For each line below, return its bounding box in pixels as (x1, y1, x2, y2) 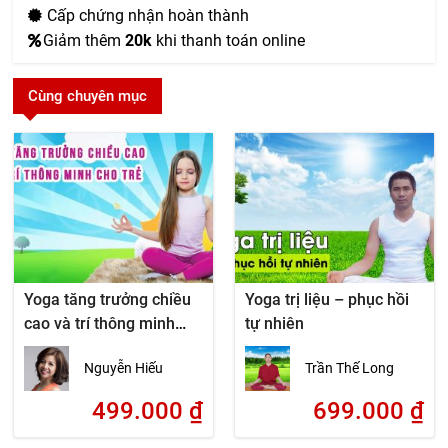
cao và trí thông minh (24, 314, 176, 333)
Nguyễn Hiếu (84, 360, 164, 376)
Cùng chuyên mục (28, 87, 148, 105)
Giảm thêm (43, 31, 126, 50)
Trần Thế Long (304, 360, 394, 376)
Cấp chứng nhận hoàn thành (43, 6, 250, 25)
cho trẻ (24, 338, 75, 357)
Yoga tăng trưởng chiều (24, 290, 192, 309)
